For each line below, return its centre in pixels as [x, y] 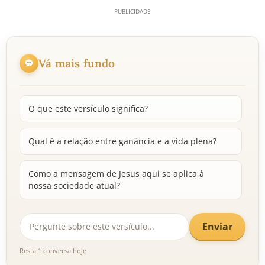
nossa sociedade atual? [74, 185]
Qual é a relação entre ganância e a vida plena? [122, 141]
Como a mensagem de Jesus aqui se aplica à [116, 174]
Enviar [217, 226]
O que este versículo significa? [88, 109]
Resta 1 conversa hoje [53, 251]
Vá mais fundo [77, 63]
